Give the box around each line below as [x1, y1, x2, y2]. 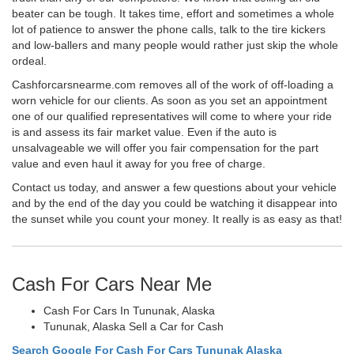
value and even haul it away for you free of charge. [12, 156, 265, 170]
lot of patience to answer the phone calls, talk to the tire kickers [12, 22, 326, 36]
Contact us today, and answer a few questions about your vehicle [12, 180, 337, 194]
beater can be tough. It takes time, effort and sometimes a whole [12, 6, 334, 20]
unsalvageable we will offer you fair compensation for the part [12, 141, 318, 154]
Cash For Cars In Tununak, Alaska [43, 303, 215, 317]
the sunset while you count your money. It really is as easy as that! [12, 212, 342, 225]
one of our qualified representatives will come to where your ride [12, 109, 332, 122]
